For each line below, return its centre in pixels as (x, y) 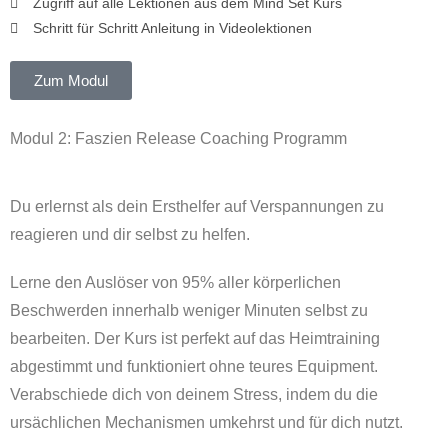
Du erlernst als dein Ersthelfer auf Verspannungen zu (197, 207)
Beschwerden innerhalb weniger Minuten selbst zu (189, 311)
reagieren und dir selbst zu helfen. (130, 235)
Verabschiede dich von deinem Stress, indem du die (194, 395)
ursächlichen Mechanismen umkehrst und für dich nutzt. (206, 423)
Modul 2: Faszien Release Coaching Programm (178, 139)
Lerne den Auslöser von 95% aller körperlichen (175, 283)
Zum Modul (71, 81)
